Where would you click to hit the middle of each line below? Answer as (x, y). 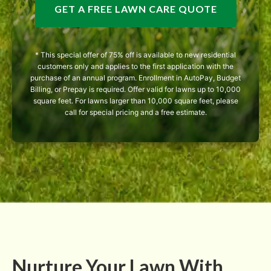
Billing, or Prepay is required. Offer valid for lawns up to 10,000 (135, 89)
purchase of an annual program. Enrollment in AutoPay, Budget (135, 78)
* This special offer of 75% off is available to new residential (135, 55)
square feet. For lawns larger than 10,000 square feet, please (135, 101)
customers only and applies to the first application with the (135, 66)
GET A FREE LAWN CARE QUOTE (135, 9)
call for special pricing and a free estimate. (135, 112)
